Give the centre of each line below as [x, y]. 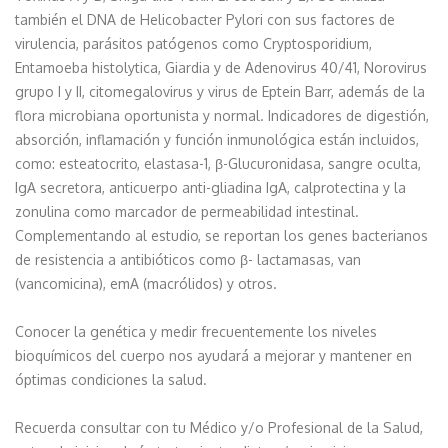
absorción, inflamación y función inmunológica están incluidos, [217, 139]
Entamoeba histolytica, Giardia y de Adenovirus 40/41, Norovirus [221, 67]
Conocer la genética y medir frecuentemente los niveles [196, 331]
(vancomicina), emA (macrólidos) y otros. [146, 283]
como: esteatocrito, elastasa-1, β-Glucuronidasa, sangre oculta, [218, 163]
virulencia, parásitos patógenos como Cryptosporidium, [193, 43]
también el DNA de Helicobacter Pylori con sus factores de [205, 19]
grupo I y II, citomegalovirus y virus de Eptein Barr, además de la [220, 91]
